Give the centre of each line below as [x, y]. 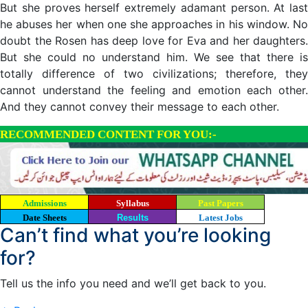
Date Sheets [44, 218]
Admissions [44, 203]
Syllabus [132, 203]
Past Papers [220, 203]
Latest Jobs [220, 218]
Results [132, 218]
